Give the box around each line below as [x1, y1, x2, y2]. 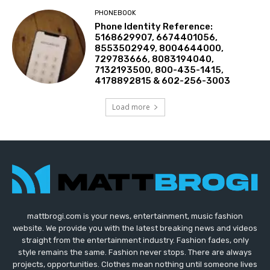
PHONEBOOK [95, 9, 137, 17]
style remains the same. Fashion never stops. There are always [18, 247, 252, 257]
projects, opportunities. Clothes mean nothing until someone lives [13, 259, 257, 269]
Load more [111, 102, 150, 113]
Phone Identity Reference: [95, 21, 213, 33]
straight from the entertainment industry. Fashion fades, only [21, 235, 249, 245]
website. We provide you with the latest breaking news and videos [13, 223, 257, 233]
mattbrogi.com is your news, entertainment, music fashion [27, 211, 243, 221]
